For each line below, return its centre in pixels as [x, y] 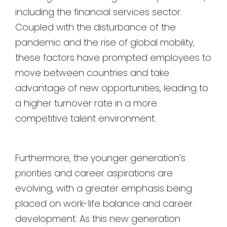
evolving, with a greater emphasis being [104, 188]
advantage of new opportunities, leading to [112, 88]
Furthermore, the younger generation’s [100, 158]
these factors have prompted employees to [113, 58]
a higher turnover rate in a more [86, 103]
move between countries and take [92, 73]
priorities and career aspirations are [94, 173]
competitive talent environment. [86, 118]
